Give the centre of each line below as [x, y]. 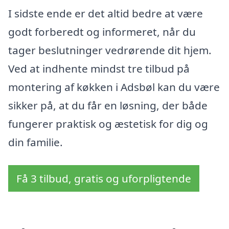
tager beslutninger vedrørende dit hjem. [110, 50]
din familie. [36, 142]
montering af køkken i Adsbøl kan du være [114, 87]
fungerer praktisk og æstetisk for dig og [108, 123]
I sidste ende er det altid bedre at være [106, 13]
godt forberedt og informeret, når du [102, 31]
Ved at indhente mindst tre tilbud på [99, 68]
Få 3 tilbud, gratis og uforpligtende [104, 179]
